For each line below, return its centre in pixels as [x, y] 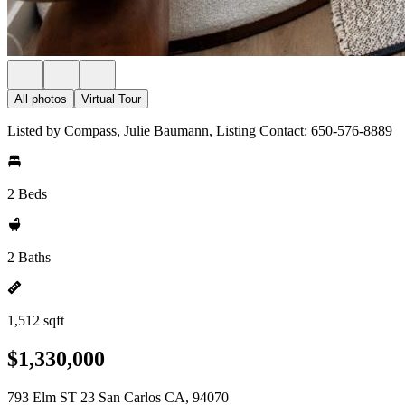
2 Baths [29, 257]
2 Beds [27, 194]
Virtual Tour [111, 99]
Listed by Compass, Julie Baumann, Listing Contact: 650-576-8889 [200, 131]
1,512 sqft [36, 320]
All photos [41, 99]
